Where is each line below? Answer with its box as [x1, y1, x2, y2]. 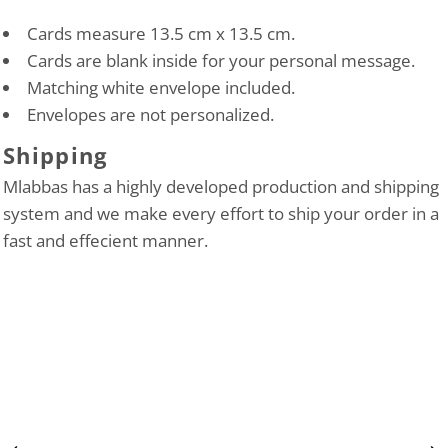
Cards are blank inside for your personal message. [27, 49, 415, 72]
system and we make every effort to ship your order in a [3, 202, 439, 225]
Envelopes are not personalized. [27, 103, 274, 126]
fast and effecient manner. [3, 229, 208, 252]
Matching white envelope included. [27, 76, 299, 99]
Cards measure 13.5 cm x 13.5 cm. [27, 22, 295, 45]
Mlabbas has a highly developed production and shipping [3, 175, 439, 198]
